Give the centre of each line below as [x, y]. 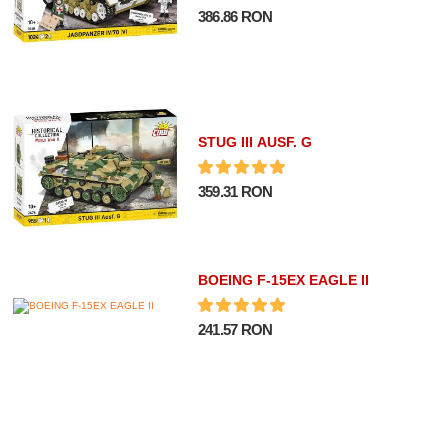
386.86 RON [235, 17]
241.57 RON [235, 330]
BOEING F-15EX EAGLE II [283, 280]
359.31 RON [235, 191]
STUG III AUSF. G [254, 141]
